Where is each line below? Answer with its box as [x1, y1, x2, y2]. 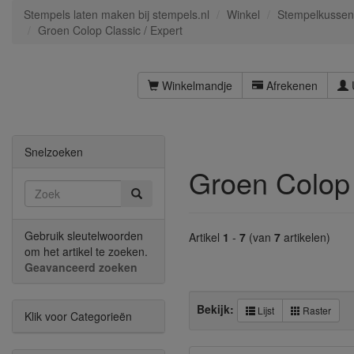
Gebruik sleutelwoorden [24, 228, 143, 243]
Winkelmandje [159, 77, 232, 93]
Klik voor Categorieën [24, 308, 132, 324]
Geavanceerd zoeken [24, 259, 137, 275]
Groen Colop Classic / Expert [38, 22, 183, 38]
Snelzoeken [24, 144, 83, 160]
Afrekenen [263, 77, 318, 93]
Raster [300, 303, 331, 317]
